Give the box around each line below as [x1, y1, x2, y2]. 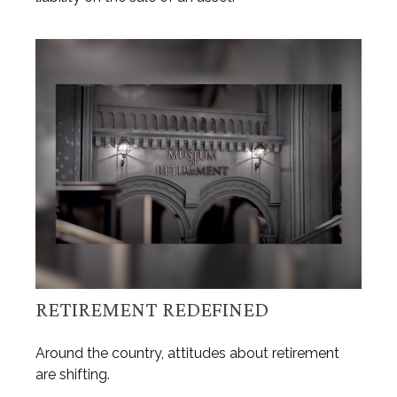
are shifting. [35, 365, 110, 383]
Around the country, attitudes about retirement [35, 344, 339, 362]
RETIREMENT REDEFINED [35, 296, 269, 321]
